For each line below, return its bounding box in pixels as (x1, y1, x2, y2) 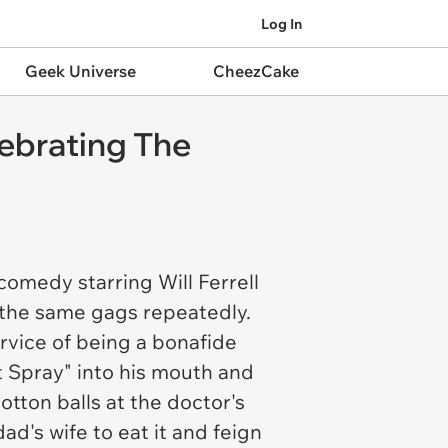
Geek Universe (24, 61, 136, 81)
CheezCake (212, 61, 299, 81)
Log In (261, 14, 302, 33)
